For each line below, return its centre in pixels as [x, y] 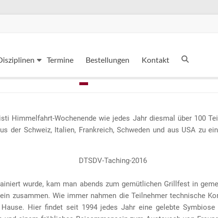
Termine [60, 60]
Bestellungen [108, 60]
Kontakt [155, 60]
